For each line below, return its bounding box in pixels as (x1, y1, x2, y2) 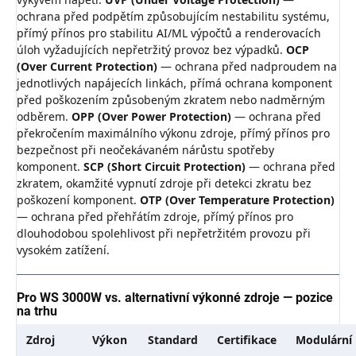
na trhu (17, 304, 57, 319)
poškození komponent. (17, 192, 140, 208)
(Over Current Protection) (17, 59, 157, 75)
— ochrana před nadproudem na (157, 59, 337, 75)
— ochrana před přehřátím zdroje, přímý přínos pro (17, 209, 293, 225)
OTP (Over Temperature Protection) (140, 192, 335, 208)
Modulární (296, 332, 352, 348)
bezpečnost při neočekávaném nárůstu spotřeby (17, 142, 274, 158)
